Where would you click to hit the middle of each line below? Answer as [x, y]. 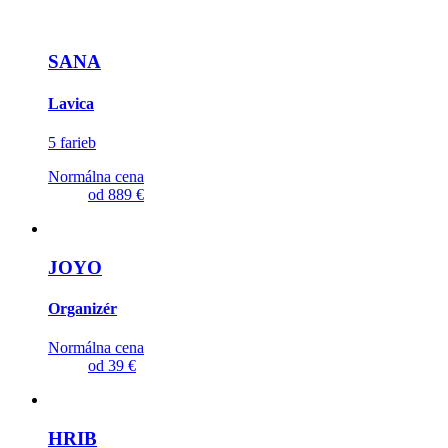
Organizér [82, 308]
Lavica [71, 103]
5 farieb [72, 142]
